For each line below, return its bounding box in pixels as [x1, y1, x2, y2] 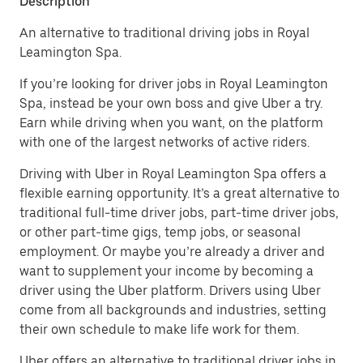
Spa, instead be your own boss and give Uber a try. [19, 96, 322, 111]
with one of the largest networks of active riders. [19, 135, 310, 150]
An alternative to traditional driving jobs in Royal [19, 25, 310, 41]
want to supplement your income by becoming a [19, 263, 314, 279]
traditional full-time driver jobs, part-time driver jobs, [19, 205, 339, 220]
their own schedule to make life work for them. [19, 322, 299, 337]
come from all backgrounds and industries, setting [19, 302, 327, 318]
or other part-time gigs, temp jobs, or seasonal [19, 224, 301, 240]
